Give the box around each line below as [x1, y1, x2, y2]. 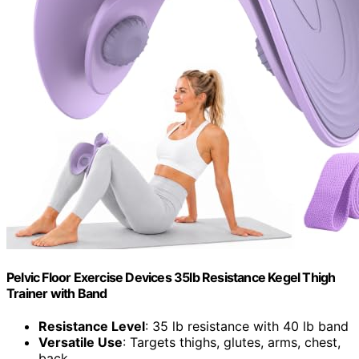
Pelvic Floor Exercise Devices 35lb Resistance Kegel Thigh [6, 269, 336, 286]
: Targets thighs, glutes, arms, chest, [123, 334, 341, 351]
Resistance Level [38, 318, 145, 335]
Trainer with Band [6, 285, 107, 302]
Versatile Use [38, 334, 123, 351]
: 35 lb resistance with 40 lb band [145, 318, 349, 335]
